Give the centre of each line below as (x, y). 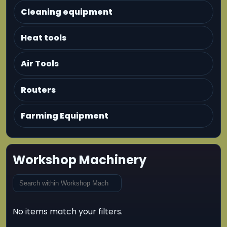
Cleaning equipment (67, 12)
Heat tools (44, 37)
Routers (39, 90)
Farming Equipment (65, 116)
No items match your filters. (68, 211)
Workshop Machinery (80, 160)
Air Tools (40, 64)
